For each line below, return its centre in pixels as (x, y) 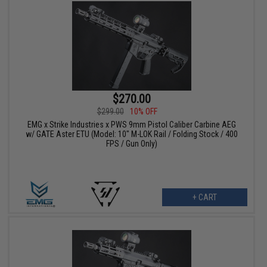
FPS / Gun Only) (131, 143)
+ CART (204, 197)
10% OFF (143, 111)
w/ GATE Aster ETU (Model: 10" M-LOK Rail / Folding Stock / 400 (131, 134)
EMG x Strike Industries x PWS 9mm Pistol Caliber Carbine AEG (131, 124)
